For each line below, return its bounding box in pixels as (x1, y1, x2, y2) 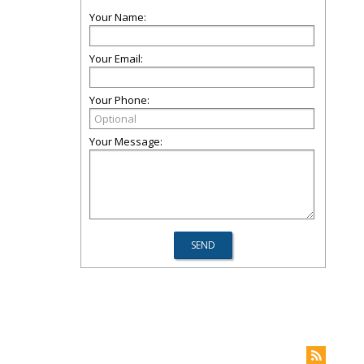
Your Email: (89, 51, 143, 66)
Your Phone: (89, 93, 149, 107)
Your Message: (89, 134, 162, 149)
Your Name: (89, 10, 146, 24)
